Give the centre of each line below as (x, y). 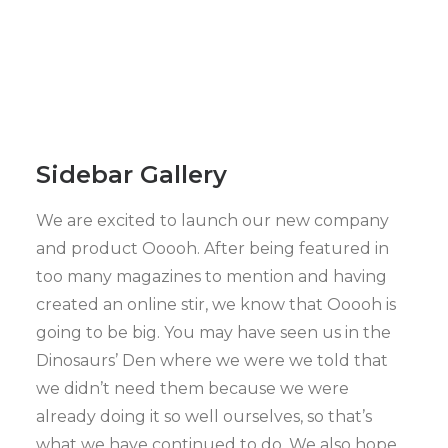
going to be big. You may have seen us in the (213, 332)
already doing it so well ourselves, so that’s (204, 416)
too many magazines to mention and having (211, 276)
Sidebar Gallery (131, 174)
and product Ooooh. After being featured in (212, 248)
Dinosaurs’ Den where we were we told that (212, 360)
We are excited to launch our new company (212, 220)
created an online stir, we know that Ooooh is (216, 304)
